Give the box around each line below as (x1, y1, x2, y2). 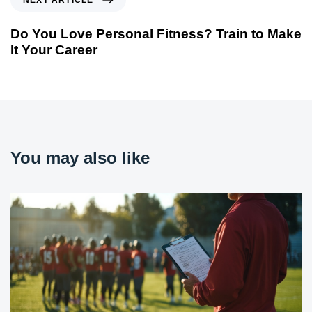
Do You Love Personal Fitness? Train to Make (10, 26, 302, 42)
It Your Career (10, 42, 97, 58)
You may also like (10, 148, 150, 168)
